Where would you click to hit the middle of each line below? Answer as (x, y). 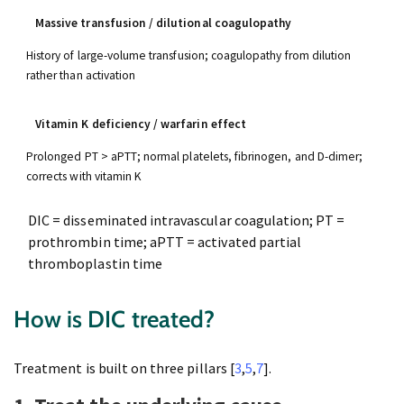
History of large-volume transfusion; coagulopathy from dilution (189, 56)
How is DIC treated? (114, 320)
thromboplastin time (95, 264)
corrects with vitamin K (84, 177)
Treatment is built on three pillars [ (124, 368)
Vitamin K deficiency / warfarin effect (141, 124)
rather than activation (81, 76)
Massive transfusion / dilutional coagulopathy (164, 23)
